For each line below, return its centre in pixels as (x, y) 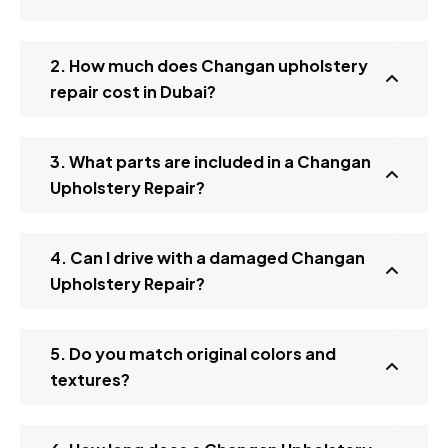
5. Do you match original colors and (193, 354)
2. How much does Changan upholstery (209, 66)
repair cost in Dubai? (133, 92)
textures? (90, 380)
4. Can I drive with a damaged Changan (207, 258)
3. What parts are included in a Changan (210, 162)
